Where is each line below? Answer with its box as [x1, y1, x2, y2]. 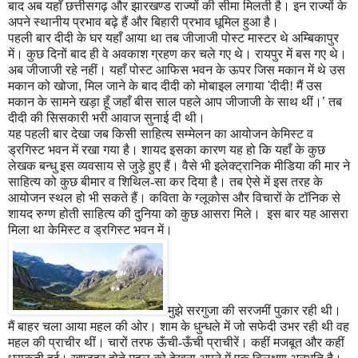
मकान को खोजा [8, 79, 78, 93]
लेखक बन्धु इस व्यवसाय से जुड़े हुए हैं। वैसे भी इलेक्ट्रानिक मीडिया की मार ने [8, 159, 350, 173]
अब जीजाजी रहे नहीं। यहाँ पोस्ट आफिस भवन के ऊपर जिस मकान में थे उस [8, 63, 345, 78]
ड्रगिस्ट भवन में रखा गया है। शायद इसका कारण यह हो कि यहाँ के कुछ [8, 143, 325, 157]
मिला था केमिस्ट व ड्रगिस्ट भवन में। [8, 223, 173, 237]
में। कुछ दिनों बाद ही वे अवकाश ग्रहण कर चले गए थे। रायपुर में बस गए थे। [8, 47, 347, 62]
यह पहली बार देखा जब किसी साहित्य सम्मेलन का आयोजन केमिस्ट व [8, 127, 313, 141]
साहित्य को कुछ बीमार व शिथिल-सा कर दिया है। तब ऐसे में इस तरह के [8, 175, 323, 189]
